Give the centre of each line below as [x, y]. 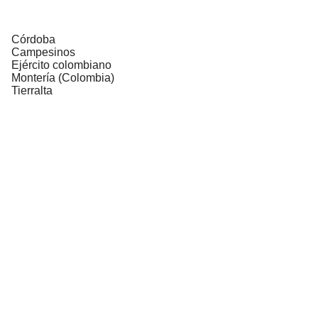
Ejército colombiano [61, 65]
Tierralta [32, 90]
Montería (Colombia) [63, 77]
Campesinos [43, 52]
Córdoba [33, 39]
